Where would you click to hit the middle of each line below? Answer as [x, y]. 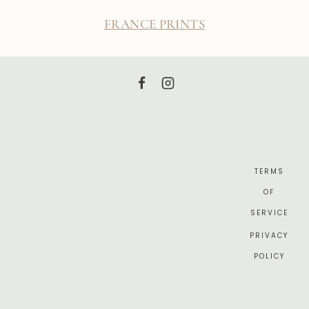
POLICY [269, 256]
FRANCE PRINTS [154, 23]
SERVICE [269, 213]
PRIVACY [269, 235]
